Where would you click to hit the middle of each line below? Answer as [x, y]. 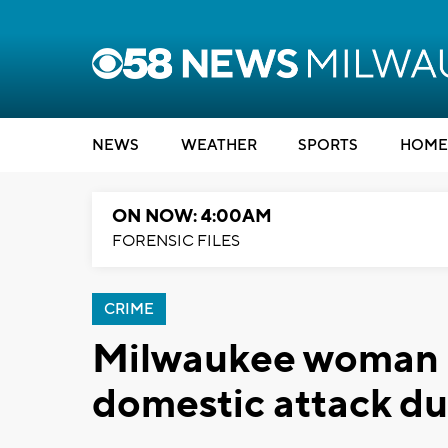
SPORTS [328, 145]
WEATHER [218, 145]
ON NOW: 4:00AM [192, 216]
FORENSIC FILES [176, 241]
